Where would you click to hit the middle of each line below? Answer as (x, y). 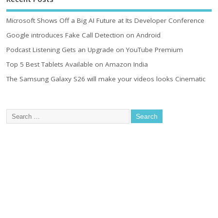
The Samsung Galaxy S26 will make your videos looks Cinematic (106, 79)
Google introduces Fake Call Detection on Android (84, 35)
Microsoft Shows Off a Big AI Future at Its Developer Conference (106, 20)
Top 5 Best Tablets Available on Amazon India (77, 64)
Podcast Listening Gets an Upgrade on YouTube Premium (95, 49)
